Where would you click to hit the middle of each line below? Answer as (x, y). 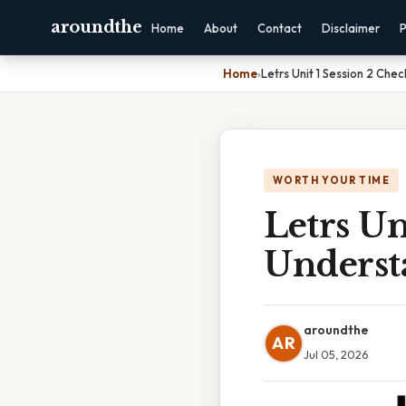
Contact (280, 28)
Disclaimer (351, 28)
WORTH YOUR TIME (331, 180)
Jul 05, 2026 (336, 354)
